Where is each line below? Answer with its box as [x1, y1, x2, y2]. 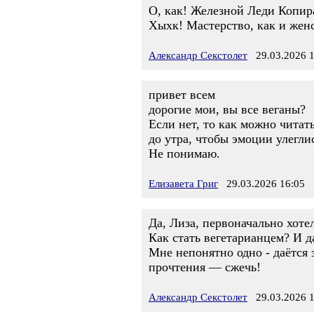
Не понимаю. [149, 146, 220, 161]
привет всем [149, 88, 215, 102]
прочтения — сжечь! [149, 260, 261, 274]
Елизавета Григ [149, 178, 218, 189]
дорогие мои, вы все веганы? [149, 102, 306, 116]
